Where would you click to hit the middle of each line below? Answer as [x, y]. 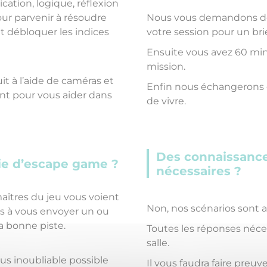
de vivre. [167, 101]
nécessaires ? [199, 171]
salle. [158, 243]
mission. [166, 66]
